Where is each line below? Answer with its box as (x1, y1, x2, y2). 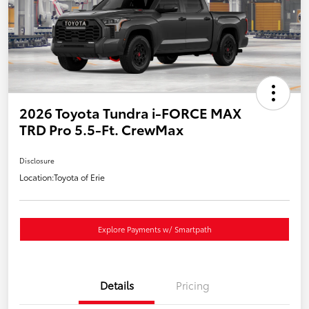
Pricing (175, 277, 210, 293)
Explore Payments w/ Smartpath (97, 223, 212, 235)
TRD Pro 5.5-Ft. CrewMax (19, 119, 183, 139)
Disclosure (19, 155, 54, 166)
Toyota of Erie (54, 171, 105, 183)
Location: (19, 171, 54, 183)
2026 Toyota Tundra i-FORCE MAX (19, 103, 241, 123)
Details (99, 277, 134, 293)
